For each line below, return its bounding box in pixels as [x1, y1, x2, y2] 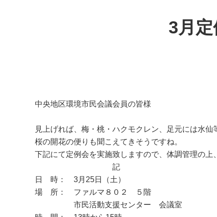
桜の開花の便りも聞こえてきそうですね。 [35, 138, 182, 146]
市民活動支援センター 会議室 [35, 201, 182, 209]
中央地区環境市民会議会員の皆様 [35, 100, 151, 108]
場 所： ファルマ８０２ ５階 [35, 188, 159, 196]
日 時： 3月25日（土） [35, 175, 125, 184]
